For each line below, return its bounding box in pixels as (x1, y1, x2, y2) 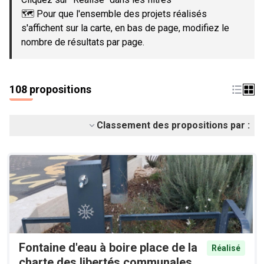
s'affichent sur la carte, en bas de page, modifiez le (21, 22, 229, 34)
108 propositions (9, 83, 91, 95)
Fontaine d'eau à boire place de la (19, 240, 197, 255)
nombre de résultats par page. (21, 37, 144, 48)
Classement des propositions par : (97, 120, 250, 131)
